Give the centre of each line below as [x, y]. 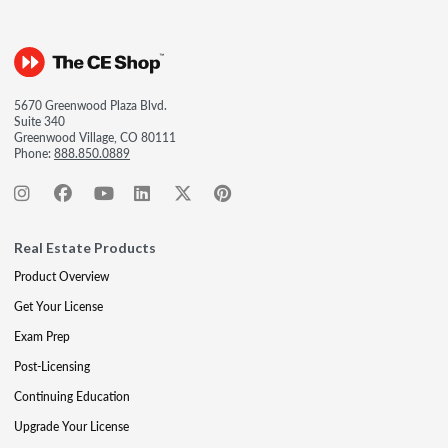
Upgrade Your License [71, 426]
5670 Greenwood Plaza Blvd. [90, 105]
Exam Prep [42, 336]
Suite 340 [39, 121]
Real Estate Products [85, 247]
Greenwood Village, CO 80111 [95, 137]
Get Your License [58, 306]
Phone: [34, 153]
